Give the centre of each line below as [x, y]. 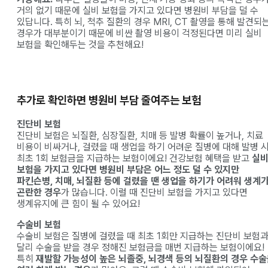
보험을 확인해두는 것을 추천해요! [80, 44]
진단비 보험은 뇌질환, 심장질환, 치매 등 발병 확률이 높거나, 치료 [140, 136]
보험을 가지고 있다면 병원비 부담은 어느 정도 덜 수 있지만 [128, 170]
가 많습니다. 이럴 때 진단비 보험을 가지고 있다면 [154, 193]
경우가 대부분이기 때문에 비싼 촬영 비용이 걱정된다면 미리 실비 [139, 33]
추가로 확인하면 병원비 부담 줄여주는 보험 [109, 100]
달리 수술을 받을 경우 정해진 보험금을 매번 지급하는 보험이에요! [141, 248]
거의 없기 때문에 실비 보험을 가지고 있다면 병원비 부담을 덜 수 [138, 10]
